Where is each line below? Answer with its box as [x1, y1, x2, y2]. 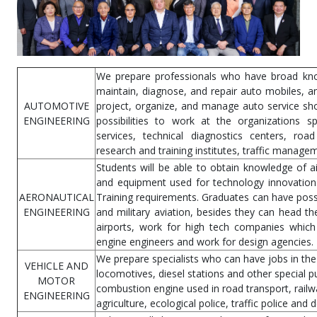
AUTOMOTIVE [23, 99, 89, 113]
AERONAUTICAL [18, 190, 94, 204]
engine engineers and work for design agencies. [96, 235, 313, 249]
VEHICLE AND [24, 259, 88, 273]
